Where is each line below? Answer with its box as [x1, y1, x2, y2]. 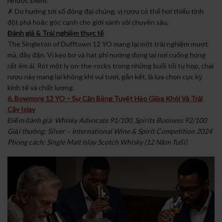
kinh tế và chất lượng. [7, 83, 74, 92]
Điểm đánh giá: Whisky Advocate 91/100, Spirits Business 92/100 [7, 116, 207, 125]
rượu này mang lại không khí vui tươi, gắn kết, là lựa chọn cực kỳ [7, 72, 202, 81]
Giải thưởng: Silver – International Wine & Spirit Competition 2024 [7, 127, 212, 136]
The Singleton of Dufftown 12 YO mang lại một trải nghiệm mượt [7, 40, 208, 49]
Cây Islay [7, 105, 35, 114]
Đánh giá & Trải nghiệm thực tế [7, 29, 104, 38]
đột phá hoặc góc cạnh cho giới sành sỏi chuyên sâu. [7, 18, 168, 27]
